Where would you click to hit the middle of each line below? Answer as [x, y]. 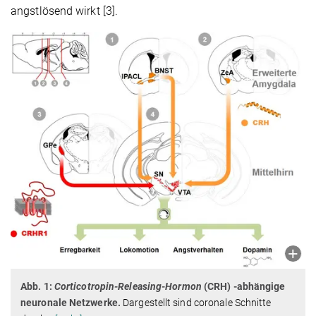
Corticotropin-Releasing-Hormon [128, 287]
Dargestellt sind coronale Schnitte [196, 303]
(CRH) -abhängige [243, 287]
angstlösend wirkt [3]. [65, 11]
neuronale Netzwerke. [71, 303]
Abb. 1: [36, 287]
